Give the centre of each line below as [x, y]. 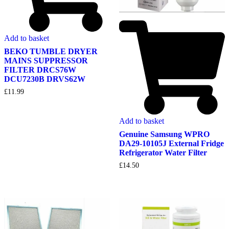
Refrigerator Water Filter [163, 153]
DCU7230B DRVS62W [45, 79]
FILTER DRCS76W [40, 70]
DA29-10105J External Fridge [171, 144]
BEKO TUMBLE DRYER [51, 51]
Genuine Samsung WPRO [164, 134]
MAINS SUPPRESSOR [46, 60]
